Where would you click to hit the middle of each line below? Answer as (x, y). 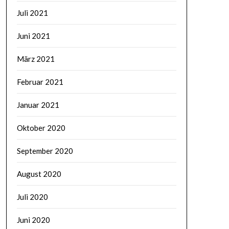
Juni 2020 (33, 220)
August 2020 (39, 174)
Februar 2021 (40, 82)
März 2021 (36, 59)
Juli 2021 (32, 13)
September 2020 (45, 151)
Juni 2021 (33, 36)
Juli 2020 (32, 197)
